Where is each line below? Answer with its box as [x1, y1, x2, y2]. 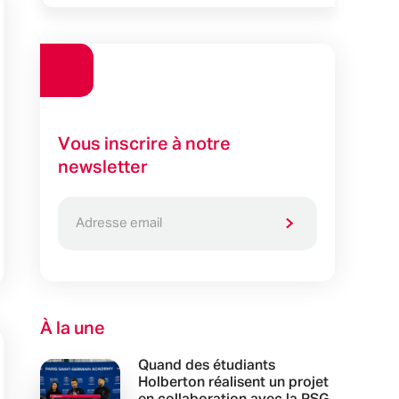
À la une [39, 319, 105, 338]
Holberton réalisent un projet [137, 375, 329, 390]
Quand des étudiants [137, 358, 275, 373]
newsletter [57, 158, 148, 176]
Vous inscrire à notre [57, 134, 231, 153]
